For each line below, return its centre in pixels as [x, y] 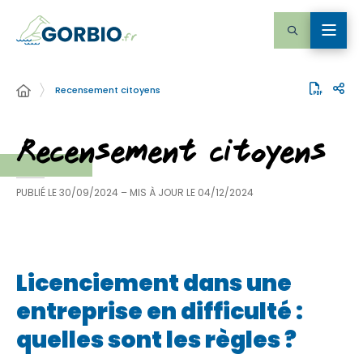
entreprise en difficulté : [160, 312]
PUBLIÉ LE [36, 192]
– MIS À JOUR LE [159, 192]
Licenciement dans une [154, 283]
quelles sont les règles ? [156, 340]
